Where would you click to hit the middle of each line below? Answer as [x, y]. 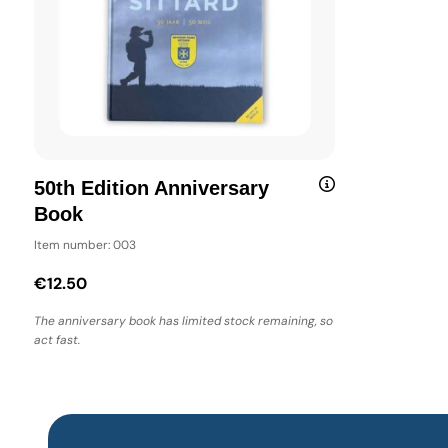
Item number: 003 [85, 245]
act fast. [57, 340]
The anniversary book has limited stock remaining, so [183, 321]
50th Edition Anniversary [151, 189]
